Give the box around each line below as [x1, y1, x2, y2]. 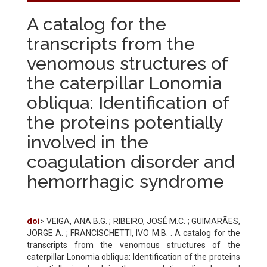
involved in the [27, 131, 148, 153]
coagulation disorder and [27, 151, 235, 172]
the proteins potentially [27, 111, 222, 133]
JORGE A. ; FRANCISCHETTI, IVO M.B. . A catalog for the [27, 228, 240, 238]
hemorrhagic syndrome [27, 170, 224, 192]
